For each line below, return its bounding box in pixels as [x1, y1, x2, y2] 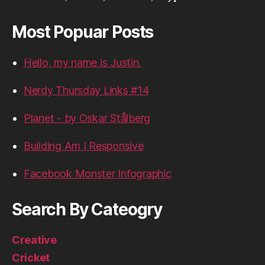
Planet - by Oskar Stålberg [24, 112, 150, 124]
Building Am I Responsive [24, 140, 144, 152]
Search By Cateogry [12, 199, 163, 219]
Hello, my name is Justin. [24, 56, 141, 69]
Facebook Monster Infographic [24, 167, 172, 180]
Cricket [12, 251, 50, 264]
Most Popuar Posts [12, 22, 154, 42]
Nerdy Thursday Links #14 [24, 84, 149, 96]
